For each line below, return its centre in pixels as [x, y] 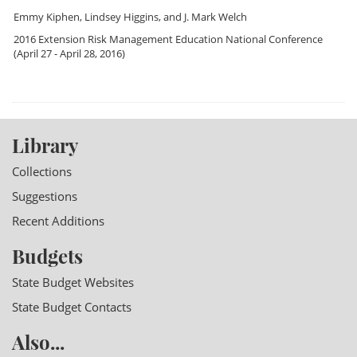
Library [45, 145]
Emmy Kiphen [47, 17]
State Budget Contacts [72, 307]
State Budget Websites [73, 282]
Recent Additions [58, 221]
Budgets [47, 256]
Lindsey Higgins [122, 17]
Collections [42, 171]
